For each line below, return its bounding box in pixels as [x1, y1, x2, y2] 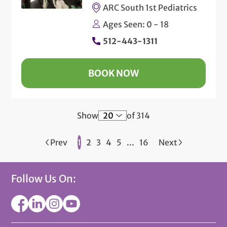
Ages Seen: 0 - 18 [103, 19, 169, 29]
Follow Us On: [11, 172, 77, 185]
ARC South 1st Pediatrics [103, 2, 198, 13]
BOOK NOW [88, 67, 139, 79]
